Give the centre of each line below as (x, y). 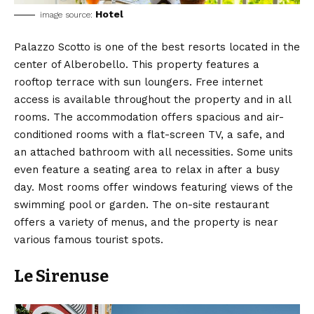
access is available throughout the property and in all (152, 99)
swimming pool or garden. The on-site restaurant (142, 204)
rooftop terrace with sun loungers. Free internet (138, 82)
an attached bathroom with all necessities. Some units (153, 152)
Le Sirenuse (61, 276)
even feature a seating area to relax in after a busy (147, 169)
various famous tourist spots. (89, 239)
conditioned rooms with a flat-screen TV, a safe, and (149, 134)
